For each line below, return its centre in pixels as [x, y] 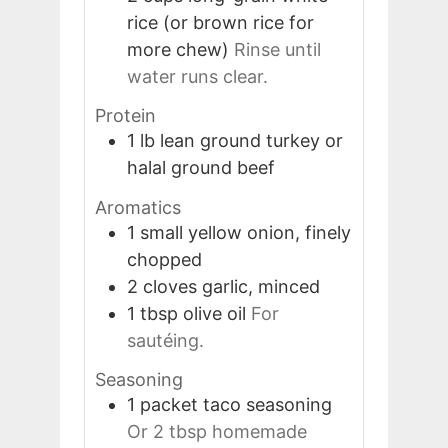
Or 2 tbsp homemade [217, 432]
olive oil [214, 313]
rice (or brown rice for [220, 22]
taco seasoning [267, 405]
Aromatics [138, 207]
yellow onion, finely [269, 232]
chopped [164, 259]
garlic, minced [261, 286]
